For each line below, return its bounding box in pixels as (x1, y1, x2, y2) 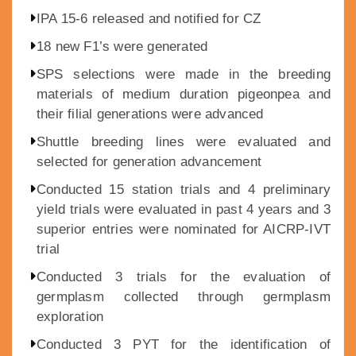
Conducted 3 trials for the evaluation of (37, 269, 331, 285)
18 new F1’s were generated (37, 39, 208, 55)
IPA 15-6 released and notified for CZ (37, 11, 261, 27)
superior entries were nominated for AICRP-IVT (37, 222, 331, 238)
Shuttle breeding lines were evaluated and (37, 134, 331, 150)
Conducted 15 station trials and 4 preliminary (37, 182, 331, 198)
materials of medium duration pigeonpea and (37, 87, 331, 103)
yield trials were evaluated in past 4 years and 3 (37, 202, 331, 218)
